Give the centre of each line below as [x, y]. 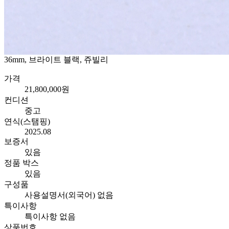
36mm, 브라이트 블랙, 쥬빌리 [56, 60]
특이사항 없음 [50, 217]
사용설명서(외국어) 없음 [69, 195]
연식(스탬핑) [27, 122]
